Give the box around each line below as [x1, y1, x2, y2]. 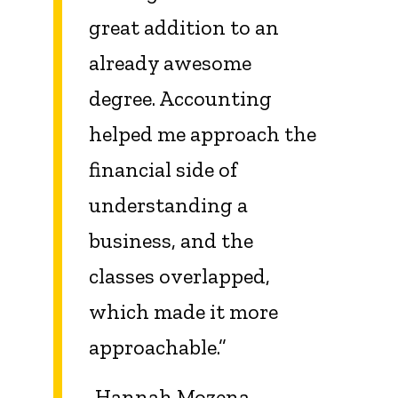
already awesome [89, 49, 251, 76]
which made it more [89, 298, 278, 324]
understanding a [89, 191, 248, 218]
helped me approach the [89, 120, 316, 147]
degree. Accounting [89, 84, 272, 111]
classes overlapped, [89, 262, 270, 289]
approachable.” [89, 333, 227, 360]
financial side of [89, 155, 237, 182]
